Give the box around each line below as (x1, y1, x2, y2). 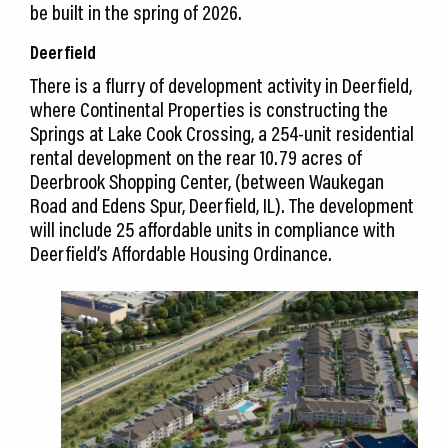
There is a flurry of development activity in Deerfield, (30, 72, 412, 99)
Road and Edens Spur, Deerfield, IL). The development (30, 192, 414, 219)
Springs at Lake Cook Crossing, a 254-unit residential (30, 120, 414, 147)
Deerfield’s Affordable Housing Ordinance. (30, 240, 332, 267)
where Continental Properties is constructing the (30, 96, 388, 123)
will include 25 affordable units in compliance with (30, 216, 395, 243)
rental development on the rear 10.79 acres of (30, 144, 362, 171)
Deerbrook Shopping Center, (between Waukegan (30, 168, 384, 195)
